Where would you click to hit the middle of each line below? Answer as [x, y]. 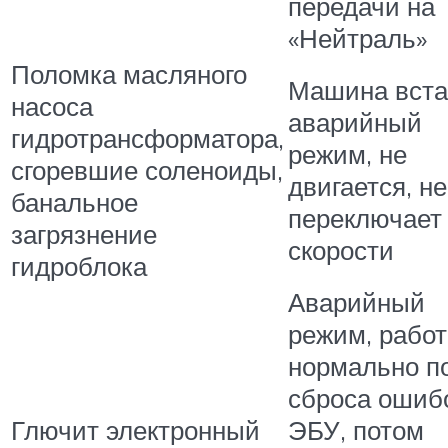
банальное [74, 202]
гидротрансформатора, [147, 138]
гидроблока [79, 266]
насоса [52, 106]
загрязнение [84, 234]
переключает [365, 218]
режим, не [347, 154]
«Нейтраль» [357, 38]
